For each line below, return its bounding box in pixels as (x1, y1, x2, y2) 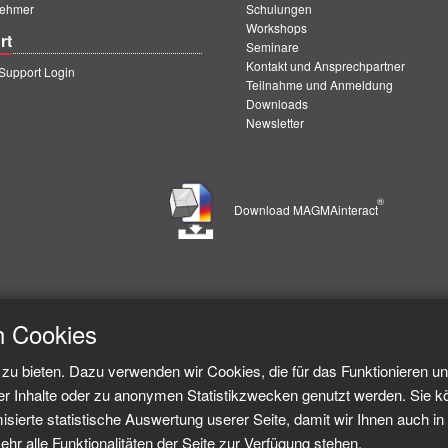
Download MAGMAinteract (233, 201, 384, 219)
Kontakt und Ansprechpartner (246, 57, 405, 74)
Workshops (246, 19, 307, 36)
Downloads (246, 95, 308, 112)
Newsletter (246, 114, 304, 131)
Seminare (246, 38, 299, 55)
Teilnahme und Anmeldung (246, 76, 393, 93)
